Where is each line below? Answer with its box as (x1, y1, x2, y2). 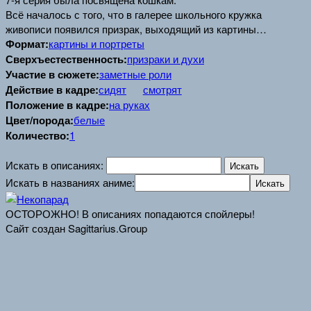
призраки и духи (127, 51, 204, 67)
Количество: (6, 128, 69, 144)
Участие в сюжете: (6, 67, 99, 83)
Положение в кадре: (6, 97, 109, 113)
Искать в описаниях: (6, 158, 103, 173)
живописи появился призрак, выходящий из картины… (6, 22, 267, 37)
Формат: (6, 36, 49, 52)
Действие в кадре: (6, 82, 99, 98)
